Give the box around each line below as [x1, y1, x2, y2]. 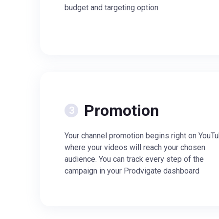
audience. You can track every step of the [65, 154, 204, 164]
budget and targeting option [65, 3, 158, 12]
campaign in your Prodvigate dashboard [65, 166, 199, 175]
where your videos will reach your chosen [65, 143, 205, 152]
